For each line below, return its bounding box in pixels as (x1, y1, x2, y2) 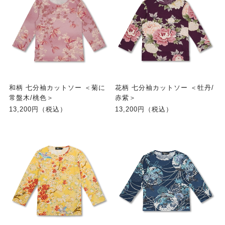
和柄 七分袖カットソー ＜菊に (9, 84, 105, 92)
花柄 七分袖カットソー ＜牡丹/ (115, 84, 214, 92)
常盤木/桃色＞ (9, 94, 54, 102)
